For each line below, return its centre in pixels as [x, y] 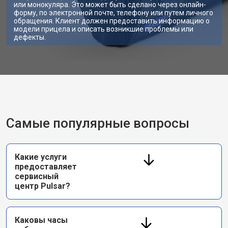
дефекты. [30, 37]
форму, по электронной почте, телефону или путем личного [113, 13]
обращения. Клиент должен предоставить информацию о [112, 21]
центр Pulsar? [42, 186]
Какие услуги [41, 157]
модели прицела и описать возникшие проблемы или [104, 29]
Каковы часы [41, 220]
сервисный [37, 176]
